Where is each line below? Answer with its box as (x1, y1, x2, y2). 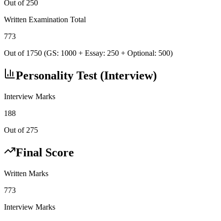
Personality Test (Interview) (16, 69, 157, 82)
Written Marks (4, 169, 48, 178)
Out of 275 (4, 126, 38, 135)
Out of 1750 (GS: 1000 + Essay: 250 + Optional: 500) (4, 49, 173, 58)
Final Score (16, 146, 74, 159)
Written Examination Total (4, 15, 86, 24)
